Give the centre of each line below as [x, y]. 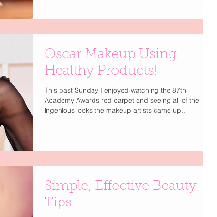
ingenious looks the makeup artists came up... [116, 111]
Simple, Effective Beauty [121, 186]
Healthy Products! [101, 71]
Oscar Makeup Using [111, 55]
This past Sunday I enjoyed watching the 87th [115, 90]
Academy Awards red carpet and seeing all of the [122, 101]
